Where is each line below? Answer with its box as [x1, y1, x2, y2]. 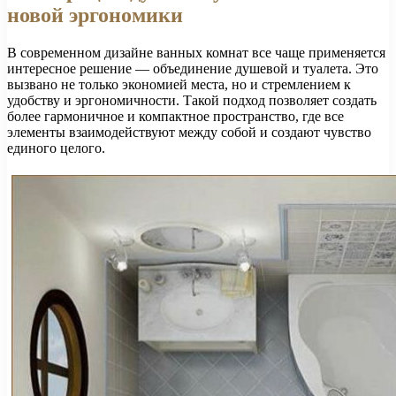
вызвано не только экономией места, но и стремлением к [7, 77, 351, 93]
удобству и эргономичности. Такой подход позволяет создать [7, 93, 377, 109]
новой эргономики [7, 4, 183, 27]
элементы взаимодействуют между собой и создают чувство [7, 125, 371, 141]
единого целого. [7, 141, 105, 156]
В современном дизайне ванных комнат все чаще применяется [7, 45, 385, 61]
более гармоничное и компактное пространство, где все [7, 109, 344, 125]
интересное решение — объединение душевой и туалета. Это [7, 61, 378, 77]
